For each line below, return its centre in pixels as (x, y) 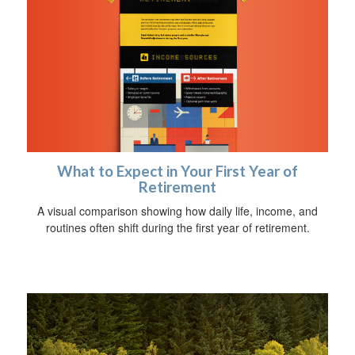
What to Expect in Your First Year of (177, 171)
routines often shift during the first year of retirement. (177, 227)
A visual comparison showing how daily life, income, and (177, 210)
